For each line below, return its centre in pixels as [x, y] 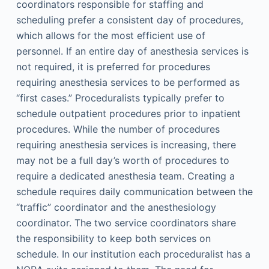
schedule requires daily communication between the [134, 192]
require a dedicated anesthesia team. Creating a [125, 176]
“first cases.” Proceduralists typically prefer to [120, 98]
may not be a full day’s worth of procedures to [122, 160]
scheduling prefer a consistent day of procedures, [129, 20]
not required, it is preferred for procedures [113, 67]
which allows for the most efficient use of [110, 35]
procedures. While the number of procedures [118, 129]
